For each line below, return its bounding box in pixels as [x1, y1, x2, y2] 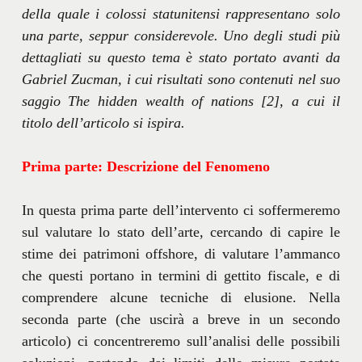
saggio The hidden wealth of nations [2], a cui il [21, 92, 341, 109]
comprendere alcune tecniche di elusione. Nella [21, 288, 341, 305]
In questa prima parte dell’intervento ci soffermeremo [21, 201, 341, 218]
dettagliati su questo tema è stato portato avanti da [21, 48, 341, 65]
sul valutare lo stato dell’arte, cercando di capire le [21, 223, 341, 240]
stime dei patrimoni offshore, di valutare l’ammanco [21, 245, 341, 262]
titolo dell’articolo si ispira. [21, 114, 185, 131]
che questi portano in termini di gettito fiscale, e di [21, 267, 341, 284]
